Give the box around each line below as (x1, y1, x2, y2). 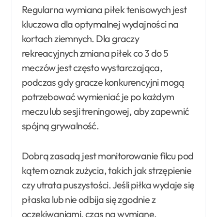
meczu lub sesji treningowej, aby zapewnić (22, 105, 189, 117)
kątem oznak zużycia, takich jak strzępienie (22, 164, 192, 176)
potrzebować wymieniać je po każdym (22, 90, 174, 103)
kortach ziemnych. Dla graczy (22, 32, 139, 45)
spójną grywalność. (22, 119, 99, 132)
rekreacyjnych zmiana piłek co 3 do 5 (22, 46, 169, 59)
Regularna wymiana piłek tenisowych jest (22, 3, 187, 15)
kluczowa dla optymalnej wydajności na (22, 17, 179, 30)
